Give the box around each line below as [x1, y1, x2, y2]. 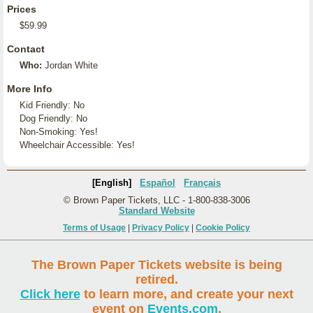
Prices [7, 3, 36, 15]
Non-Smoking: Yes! [20, 126, 98, 137]
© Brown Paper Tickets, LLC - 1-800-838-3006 [63, 195, 250, 205]
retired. [135, 272, 178, 286]
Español [140, 177, 175, 188]
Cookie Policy [196, 223, 250, 233]
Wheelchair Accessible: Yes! [20, 140, 135, 150]
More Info [7, 83, 52, 94]
